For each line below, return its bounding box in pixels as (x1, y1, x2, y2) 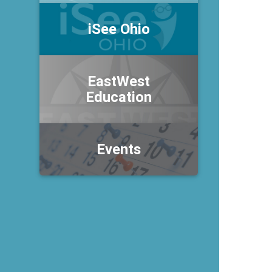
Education (86, 88, 152, 106)
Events (97, 140, 141, 158)
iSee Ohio (87, 20, 150, 38)
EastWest (87, 72, 150, 90)
